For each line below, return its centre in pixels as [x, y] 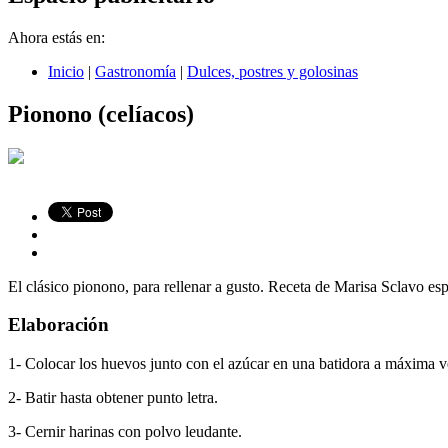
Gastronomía [135, 71]
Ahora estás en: [56, 37]
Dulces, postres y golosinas [272, 71]
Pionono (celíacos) [101, 113]
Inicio [66, 71]
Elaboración [58, 325]
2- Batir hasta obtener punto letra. [113, 398]
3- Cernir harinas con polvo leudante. [125, 432]
